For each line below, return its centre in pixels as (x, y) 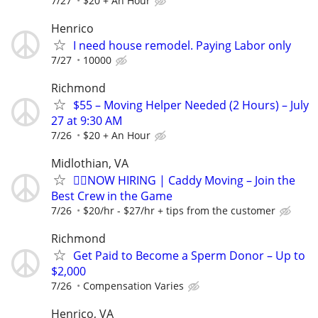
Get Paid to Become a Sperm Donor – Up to (189, 256)
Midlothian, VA (90, 164)
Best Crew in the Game (112, 196)
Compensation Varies (133, 286)
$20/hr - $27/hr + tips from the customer (179, 211)
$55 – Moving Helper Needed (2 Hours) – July (191, 105)
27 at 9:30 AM (87, 120)
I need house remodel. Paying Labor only (182, 45)
